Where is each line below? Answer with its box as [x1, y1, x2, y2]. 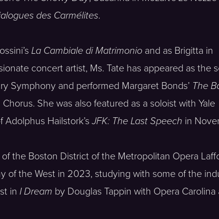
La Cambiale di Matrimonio [31, 44, 142, 57]
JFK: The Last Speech [92, 115, 182, 127]
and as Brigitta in [142, 44, 213, 57]
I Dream [20, 185, 52, 197]
